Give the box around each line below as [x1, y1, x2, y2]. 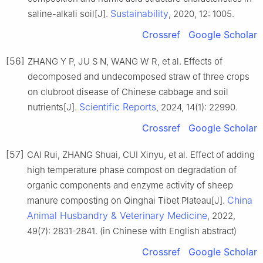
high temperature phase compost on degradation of [27, 164, 237, 176]
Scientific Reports [79, 100, 156, 113]
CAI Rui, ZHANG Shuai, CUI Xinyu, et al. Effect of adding [27, 149, 255, 160]
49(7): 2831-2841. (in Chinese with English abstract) [27, 225, 237, 237]
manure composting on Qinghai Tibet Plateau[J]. [27, 194, 227, 206]
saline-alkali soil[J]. [28, 8, 110, 19]
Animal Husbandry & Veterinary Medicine [27, 209, 207, 221]
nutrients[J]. [28, 101, 79, 113]
